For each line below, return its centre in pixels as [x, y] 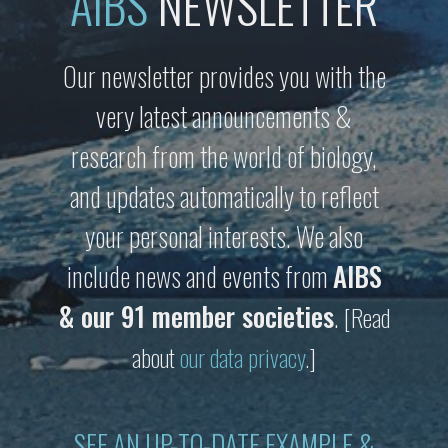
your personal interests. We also [224, 235]
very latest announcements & [224, 115]
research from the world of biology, [224, 155]
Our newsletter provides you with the [224, 75]
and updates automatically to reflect [224, 195]
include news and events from [199, 275]
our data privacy [242, 356]
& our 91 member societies [196, 315]
